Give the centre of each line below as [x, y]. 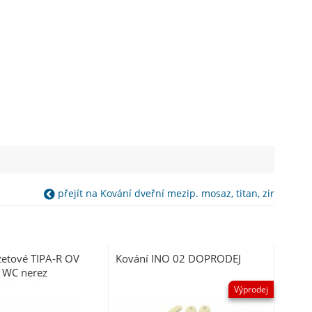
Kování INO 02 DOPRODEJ [179, 258]
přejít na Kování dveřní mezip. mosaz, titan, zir [164, 194]
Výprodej [251, 289]
